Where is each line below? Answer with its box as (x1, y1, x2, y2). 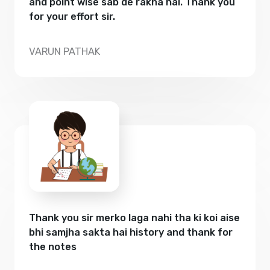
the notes (29, 241, 77, 253)
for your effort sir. (29, 10, 115, 22)
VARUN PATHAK (29, 46, 100, 58)
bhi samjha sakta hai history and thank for (29, 227, 233, 239)
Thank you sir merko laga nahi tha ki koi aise (29, 212, 240, 224)
